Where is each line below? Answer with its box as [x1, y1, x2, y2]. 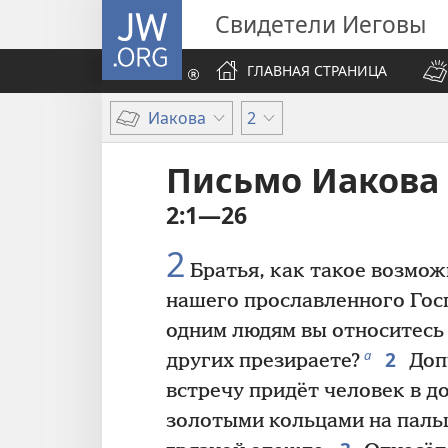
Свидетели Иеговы [215, 8, 426, 40]
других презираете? [166, 350, 360, 374]
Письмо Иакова [166, 157, 439, 203]
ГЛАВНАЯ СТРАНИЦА [247, 61, 387, 80]
